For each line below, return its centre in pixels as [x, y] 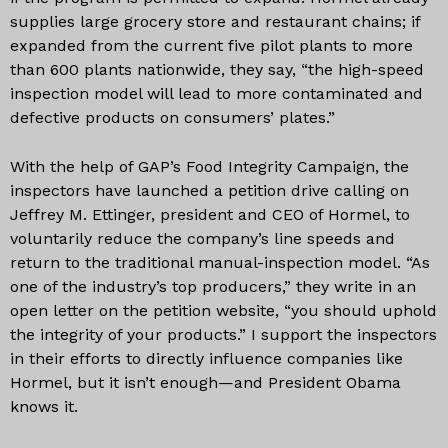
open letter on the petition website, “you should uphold [223, 310]
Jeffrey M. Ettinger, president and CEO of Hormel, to [210, 214]
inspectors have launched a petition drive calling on [209, 190]
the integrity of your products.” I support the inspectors [223, 334]
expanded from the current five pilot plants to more [211, 45]
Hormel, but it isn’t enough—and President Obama [205, 382]
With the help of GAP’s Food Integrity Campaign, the [209, 166]
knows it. [44, 406]
